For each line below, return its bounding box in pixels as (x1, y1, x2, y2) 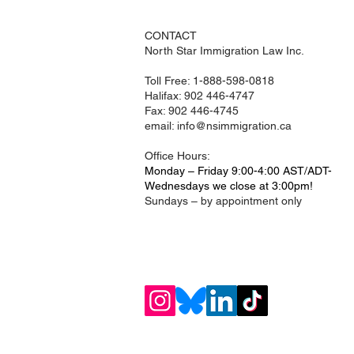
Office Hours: (145, 149, 210, 162)
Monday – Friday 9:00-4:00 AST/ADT (145, 164, 328, 177)
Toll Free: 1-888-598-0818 (145, 74, 274, 87)
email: (145, 119, 177, 132)
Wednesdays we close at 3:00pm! (145, 179, 313, 192)
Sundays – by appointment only (145, 194, 302, 207)
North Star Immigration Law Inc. (145, 44, 304, 57)
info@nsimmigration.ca (177, 119, 292, 132)
